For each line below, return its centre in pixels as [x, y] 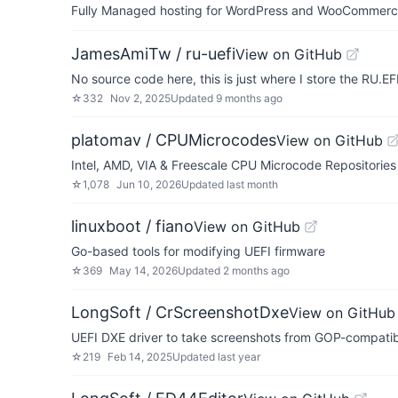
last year [239, 357]
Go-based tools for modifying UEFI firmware [198, 251]
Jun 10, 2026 [149, 184]
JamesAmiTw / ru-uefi [153, 54]
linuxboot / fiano [132, 226]
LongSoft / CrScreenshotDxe [180, 312]
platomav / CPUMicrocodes [174, 140]
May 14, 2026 [143, 271]
